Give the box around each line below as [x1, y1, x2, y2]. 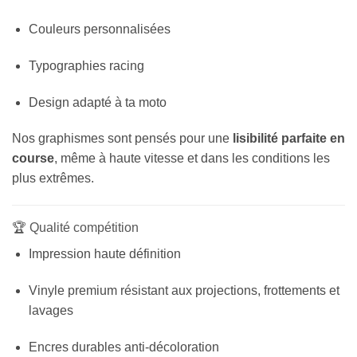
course [12, 151, 54, 166]
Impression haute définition [28, 247, 181, 261]
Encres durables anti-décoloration [28, 339, 219, 354]
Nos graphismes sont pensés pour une [12, 131, 233, 146]
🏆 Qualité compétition [12, 221, 139, 235]
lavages [28, 304, 73, 318]
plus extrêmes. [12, 171, 94, 186]
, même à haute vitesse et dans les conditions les [54, 151, 330, 166]
